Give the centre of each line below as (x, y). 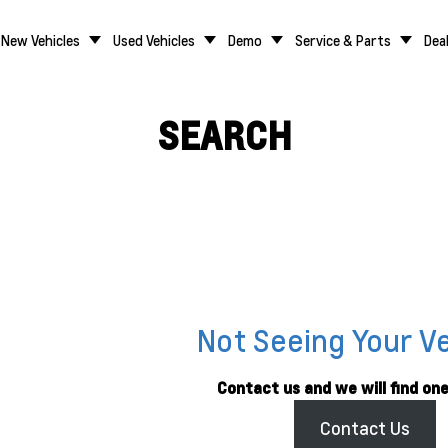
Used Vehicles (154, 40)
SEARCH (224, 136)
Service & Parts (343, 40)
